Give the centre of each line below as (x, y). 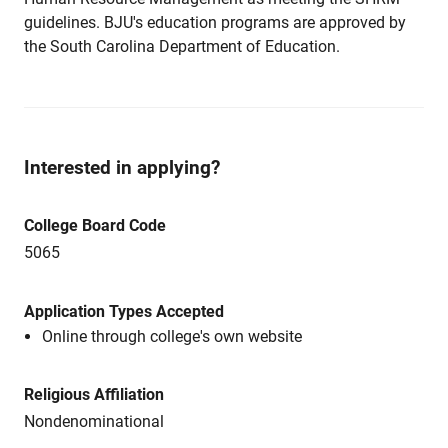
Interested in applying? (122, 167)
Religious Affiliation (94, 394)
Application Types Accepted (124, 311)
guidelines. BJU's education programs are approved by (215, 22)
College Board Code (95, 225)
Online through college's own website (172, 336)
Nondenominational (94, 421)
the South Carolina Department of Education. (182, 46)
